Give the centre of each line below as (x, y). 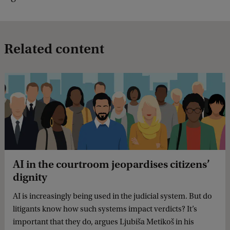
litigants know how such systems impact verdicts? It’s (105, 209)
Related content (54, 49)
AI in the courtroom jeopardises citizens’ (111, 165)
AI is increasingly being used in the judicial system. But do (112, 196)
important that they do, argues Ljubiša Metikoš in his (103, 222)
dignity (30, 177)
